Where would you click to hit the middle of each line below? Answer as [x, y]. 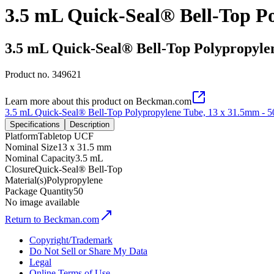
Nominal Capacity [40, 158]
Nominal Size [31, 147]
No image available [42, 202]
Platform [21, 136]
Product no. [28, 74]
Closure [20, 169]
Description [90, 124]
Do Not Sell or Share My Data [88, 251]
